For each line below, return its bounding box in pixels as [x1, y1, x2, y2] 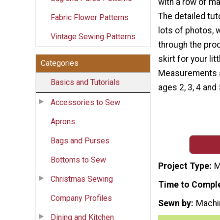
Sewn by [158, 198, 191, 208]
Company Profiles [51, 193, 112, 203]
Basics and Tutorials [51, 77, 120, 87]
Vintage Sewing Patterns [51, 31, 136, 41]
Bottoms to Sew [51, 155, 106, 165]
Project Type [158, 161, 209, 171]
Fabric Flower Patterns [51, 12, 129, 22]
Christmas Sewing [51, 174, 113, 184]
